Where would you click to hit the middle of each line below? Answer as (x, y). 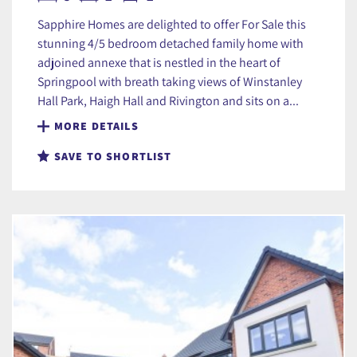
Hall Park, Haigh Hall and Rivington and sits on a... (168, 101)
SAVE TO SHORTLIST (113, 157)
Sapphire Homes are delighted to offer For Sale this (172, 24)
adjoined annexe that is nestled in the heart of (159, 63)
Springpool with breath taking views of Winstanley (170, 82)
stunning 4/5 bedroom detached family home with (171, 43)
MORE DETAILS (96, 126)
